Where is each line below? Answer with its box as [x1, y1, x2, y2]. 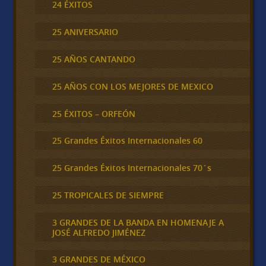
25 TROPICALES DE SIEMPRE [52, 189, 164, 201]
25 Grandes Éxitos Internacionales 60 [52, 135, 202, 147]
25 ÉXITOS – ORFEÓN [52, 107, 135, 119]
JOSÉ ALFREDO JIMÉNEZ [52, 226, 145, 238]
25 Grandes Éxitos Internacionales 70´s [52, 162, 211, 174]
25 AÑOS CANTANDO [52, 53, 135, 65]
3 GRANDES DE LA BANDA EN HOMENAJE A [52, 216, 224, 228]
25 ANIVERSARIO [52, 26, 118, 38]
